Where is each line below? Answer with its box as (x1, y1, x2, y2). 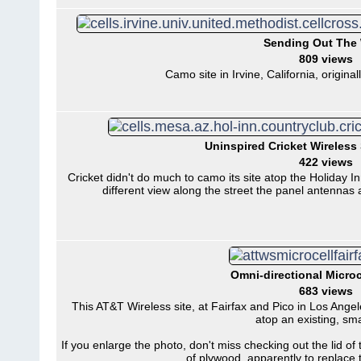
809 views (299, 52, 353, 65)
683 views (299, 284, 353, 297)
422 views (299, 156, 353, 168)
